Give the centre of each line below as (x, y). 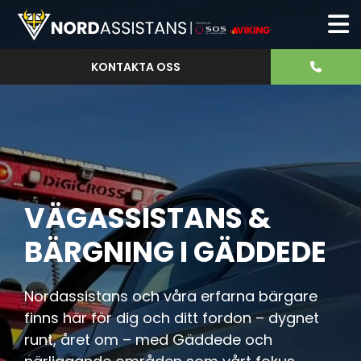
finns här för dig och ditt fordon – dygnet (172, 318)
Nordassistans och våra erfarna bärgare (171, 296)
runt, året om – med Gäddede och (148, 340)
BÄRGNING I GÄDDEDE (175, 252)
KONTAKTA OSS (135, 66)
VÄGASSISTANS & (147, 218)
